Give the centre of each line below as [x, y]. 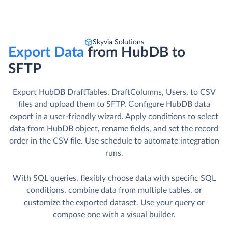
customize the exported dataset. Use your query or [114, 203]
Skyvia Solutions [118, 42]
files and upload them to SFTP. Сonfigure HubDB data [114, 105]
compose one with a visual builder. [114, 215]
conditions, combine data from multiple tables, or [114, 191]
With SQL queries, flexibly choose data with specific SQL [114, 178]
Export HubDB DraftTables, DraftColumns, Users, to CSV [114, 92]
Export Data [48, 53]
